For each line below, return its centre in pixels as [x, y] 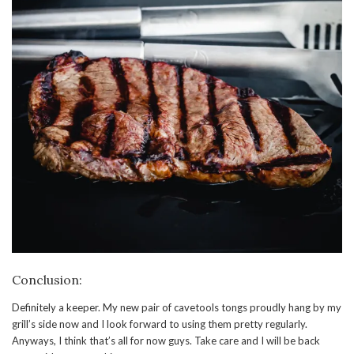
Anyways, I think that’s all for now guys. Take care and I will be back [166, 340]
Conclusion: [47, 279]
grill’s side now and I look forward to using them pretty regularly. [160, 324]
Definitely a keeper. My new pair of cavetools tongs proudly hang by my [177, 307]
